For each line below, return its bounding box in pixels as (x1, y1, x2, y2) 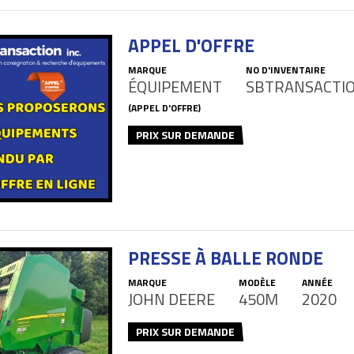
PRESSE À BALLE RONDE (128, 243, 323, 272)
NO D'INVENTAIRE (246, 62, 326, 77)
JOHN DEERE (128, 286, 215, 311)
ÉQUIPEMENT (128, 74, 222, 99)
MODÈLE (239, 274, 276, 290)
